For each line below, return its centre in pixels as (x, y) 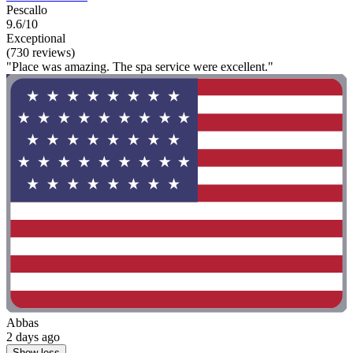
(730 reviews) (41, 53)
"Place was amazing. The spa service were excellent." (140, 67)
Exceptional (36, 39)
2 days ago (33, 336)
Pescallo (27, 10)
